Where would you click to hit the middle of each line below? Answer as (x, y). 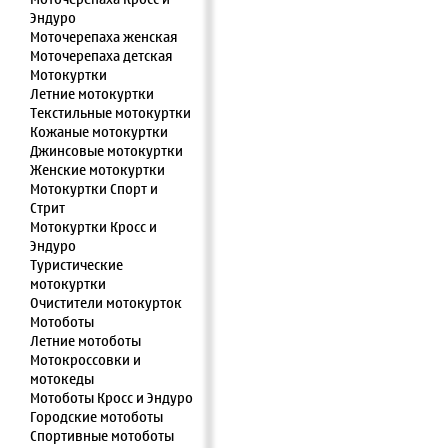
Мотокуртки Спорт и (94, 189)
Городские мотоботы (96, 417)
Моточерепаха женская (104, 37)
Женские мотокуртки (97, 170)
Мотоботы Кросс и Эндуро (111, 398)
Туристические (76, 265)
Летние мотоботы (85, 341)
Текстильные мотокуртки (110, 113)
